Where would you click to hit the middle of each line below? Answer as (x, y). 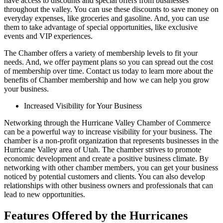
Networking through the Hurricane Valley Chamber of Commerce (107, 123)
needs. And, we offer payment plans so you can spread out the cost (109, 62)
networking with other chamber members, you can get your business (111, 168)
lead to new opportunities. (45, 195)
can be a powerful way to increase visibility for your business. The (108, 132)
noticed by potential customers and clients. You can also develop (105, 177)
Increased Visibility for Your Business (83, 106)
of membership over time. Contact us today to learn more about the (109, 71)
